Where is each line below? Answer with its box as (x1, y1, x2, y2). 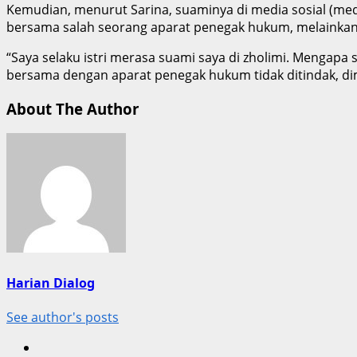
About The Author (6, 98, 139, 119)
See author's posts (6, 308, 119, 326)
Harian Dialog (6, 273, 95, 292)
